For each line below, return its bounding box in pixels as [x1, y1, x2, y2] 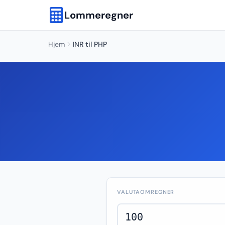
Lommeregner [64, 9, 133, 22]
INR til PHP [73, 40, 107, 49]
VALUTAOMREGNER [117, 188, 175, 195]
